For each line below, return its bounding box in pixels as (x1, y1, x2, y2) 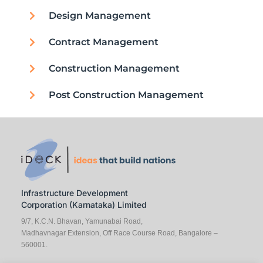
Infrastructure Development (21, 188, 128, 198)
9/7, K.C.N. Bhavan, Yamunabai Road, (21, 217, 143, 225)
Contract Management (49, 36, 159, 48)
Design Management (49, 10, 151, 22)
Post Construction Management (49, 89, 204, 101)
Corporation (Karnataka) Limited (21, 200, 147, 210)
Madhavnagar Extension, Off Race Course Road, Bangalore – (21, 228, 218, 237)
